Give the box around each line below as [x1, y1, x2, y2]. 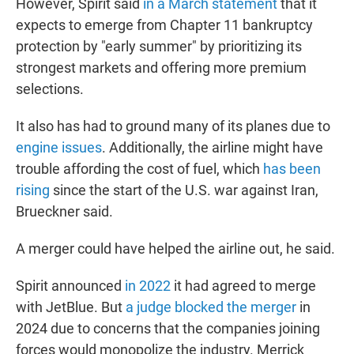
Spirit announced [16, 277, 125, 295]
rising [16, 182, 50, 199]
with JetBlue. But [16, 299, 126, 316]
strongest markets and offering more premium [16, 59, 307, 77]
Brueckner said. [16, 203, 113, 220]
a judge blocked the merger [126, 299, 296, 316]
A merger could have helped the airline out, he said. [16, 240, 335, 258]
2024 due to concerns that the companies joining [16, 320, 320, 337]
